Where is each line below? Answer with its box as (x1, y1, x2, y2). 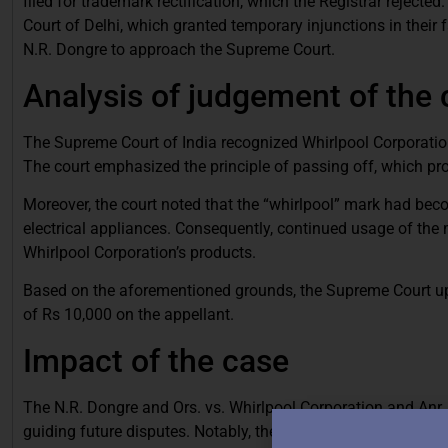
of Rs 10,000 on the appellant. (23, 305, 234, 325)
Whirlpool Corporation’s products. (23, 242, 256, 262)
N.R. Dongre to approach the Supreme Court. (23, 40, 335, 60)
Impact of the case (23, 341, 289, 380)
